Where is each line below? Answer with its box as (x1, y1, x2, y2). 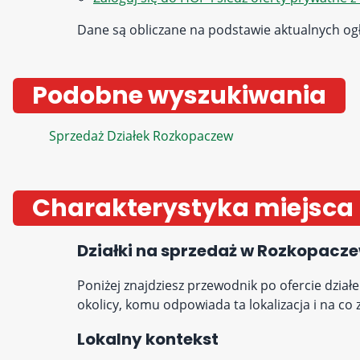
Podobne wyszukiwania (32, 79, 326, 112)
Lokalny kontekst (77, 328, 219, 350)
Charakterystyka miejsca (32, 191, 354, 225)
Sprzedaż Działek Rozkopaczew (49, 127, 233, 145)
